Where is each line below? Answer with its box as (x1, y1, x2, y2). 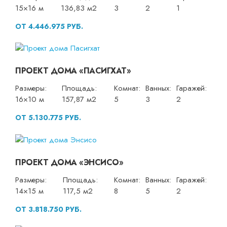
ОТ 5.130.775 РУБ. (15, 112, 81, 123)
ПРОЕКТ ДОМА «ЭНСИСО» (15, 156, 123, 168)
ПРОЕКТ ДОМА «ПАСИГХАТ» (15, 65, 131, 77)
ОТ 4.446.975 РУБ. (15, 21, 83, 31)
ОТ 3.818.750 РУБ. (15, 204, 82, 214)
